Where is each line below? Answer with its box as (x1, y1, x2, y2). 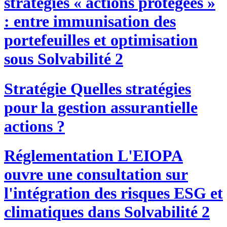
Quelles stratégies (66, 79, 191, 98)
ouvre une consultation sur (4, 165, 188, 184)
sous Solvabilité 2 (4, 50, 123, 68)
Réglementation (4, 146, 113, 165)
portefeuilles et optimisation (4, 31, 198, 50)
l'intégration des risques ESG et (4, 184, 223, 203)
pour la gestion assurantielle (4, 98, 198, 117)
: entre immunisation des (4, 12, 176, 31)
